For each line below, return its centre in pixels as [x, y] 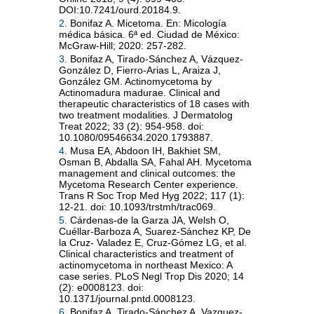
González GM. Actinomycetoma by [135, 81]
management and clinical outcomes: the [147, 173]
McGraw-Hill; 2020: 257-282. [123, 45]
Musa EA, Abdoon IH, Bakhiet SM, [144, 150]
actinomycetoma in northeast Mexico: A [145, 265]
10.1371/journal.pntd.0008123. [127, 298]
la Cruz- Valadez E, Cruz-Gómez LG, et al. [153, 242]
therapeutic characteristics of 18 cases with [154, 103]
